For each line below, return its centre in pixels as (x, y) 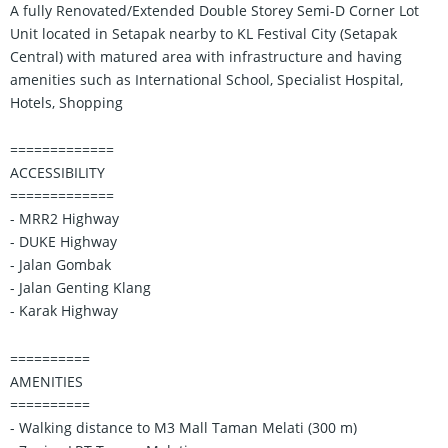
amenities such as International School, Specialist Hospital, (206, 79)
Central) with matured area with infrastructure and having (206, 56)
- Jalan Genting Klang (80, 288)
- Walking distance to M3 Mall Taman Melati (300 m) (183, 427)
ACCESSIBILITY (57, 173)
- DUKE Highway (63, 242)
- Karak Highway (64, 311)
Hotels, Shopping (66, 102)
